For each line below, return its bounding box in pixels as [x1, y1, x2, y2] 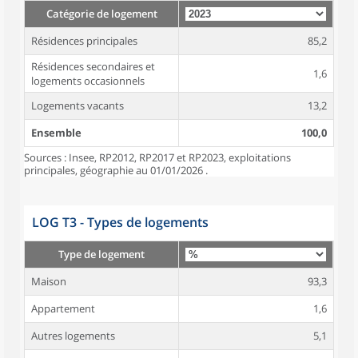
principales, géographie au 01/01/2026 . [24, 163, 208, 177]
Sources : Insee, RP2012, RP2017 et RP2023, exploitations [24, 150, 291, 165]
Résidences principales [31, 34, 137, 48]
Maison [31, 274, 66, 288]
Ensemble [31, 125, 82, 140]
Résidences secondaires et [31, 59, 155, 74]
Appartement [31, 301, 95, 316]
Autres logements [31, 328, 115, 343]
